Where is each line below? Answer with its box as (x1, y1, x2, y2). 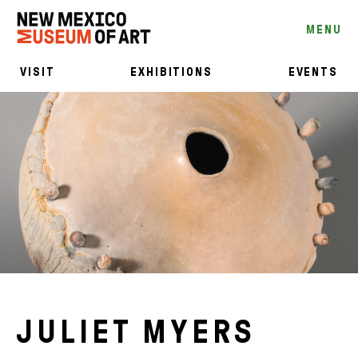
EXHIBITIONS (130, 66, 213, 78)
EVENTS (288, 66, 339, 78)
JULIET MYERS (16, 315, 255, 350)
